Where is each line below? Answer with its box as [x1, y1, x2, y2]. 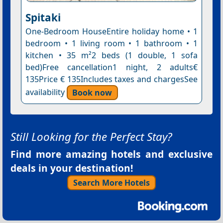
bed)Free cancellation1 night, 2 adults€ [25, 62, 198, 73]
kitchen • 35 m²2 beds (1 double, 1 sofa [25, 50, 198, 61]
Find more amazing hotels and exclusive [10, 147, 213, 161]
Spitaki [25, 10, 61, 25]
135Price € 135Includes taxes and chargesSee [25, 74, 198, 85]
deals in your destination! [10, 161, 133, 175]
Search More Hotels [73, 177, 150, 188]
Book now [72, 87, 112, 98]
